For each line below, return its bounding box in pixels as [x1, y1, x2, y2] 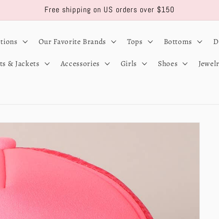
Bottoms [163, 36, 193, 46]
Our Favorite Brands [38, 36, 107, 46]
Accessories [60, 58, 100, 69]
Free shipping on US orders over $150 [44, 5, 175, 15]
